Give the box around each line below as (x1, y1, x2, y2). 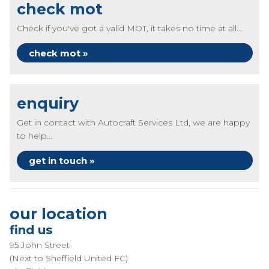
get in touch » (29, 155, 95, 166)
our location (10, 205, 107, 223)
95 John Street (10, 240, 70, 250)
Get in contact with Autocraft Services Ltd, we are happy (17, 117, 250, 128)
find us (10, 223, 53, 237)
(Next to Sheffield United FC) (10, 253, 128, 264)
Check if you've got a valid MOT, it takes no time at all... (17, 23, 242, 34)
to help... (17, 130, 52, 141)
